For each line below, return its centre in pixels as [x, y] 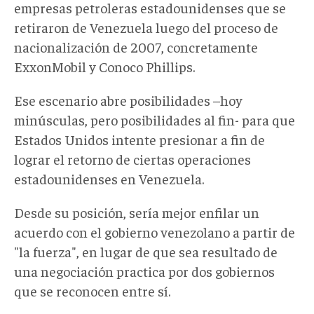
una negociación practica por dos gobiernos [144, 271]
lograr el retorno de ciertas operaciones [132, 158]
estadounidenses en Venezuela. [109, 178]
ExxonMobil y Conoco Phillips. [104, 66]
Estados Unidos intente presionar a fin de [139, 139]
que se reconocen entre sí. [92, 290]
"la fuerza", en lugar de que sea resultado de [146, 251]
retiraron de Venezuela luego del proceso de [146, 27]
